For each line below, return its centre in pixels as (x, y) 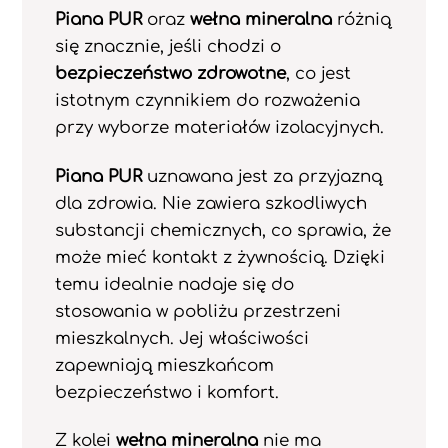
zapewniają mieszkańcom (164, 365)
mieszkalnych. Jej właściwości (181, 338)
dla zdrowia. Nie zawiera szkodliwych (210, 203)
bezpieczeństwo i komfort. (166, 392)
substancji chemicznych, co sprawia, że (222, 230)
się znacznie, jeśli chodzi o (167, 46)
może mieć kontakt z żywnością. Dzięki (219, 257)
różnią (361, 19)
